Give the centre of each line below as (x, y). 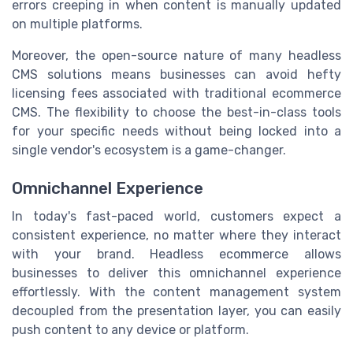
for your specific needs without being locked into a (176, 132)
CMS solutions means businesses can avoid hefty (176, 75)
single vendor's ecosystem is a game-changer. (149, 150)
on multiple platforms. (77, 24)
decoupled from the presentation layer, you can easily (176, 311)
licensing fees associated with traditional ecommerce (176, 94)
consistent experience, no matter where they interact (176, 236)
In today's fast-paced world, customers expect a (176, 217)
